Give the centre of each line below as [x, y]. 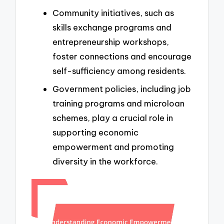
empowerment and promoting [113, 146]
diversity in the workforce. [105, 161]
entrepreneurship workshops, [111, 42]
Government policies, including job [122, 88]
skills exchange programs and [112, 27]
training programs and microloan [118, 103]
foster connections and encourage [122, 56]
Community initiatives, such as [113, 13]
